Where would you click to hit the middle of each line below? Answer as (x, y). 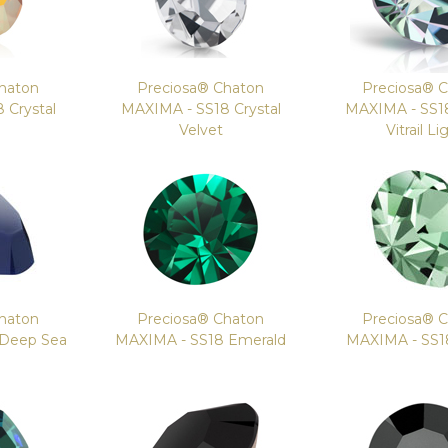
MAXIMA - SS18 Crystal (200, 109)
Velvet (200, 130)
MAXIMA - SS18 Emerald (201, 340)
